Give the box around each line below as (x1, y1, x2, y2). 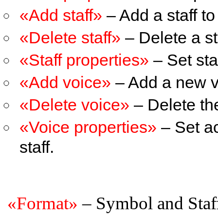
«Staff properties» (19, 51, 149, 69)
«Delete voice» (19, 95, 129, 114)
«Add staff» (19, 6, 102, 24)
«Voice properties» (19, 118, 157, 136)
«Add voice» (19, 73, 111, 91)
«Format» (7, 193, 78, 213)
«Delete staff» (19, 28, 121, 47)
